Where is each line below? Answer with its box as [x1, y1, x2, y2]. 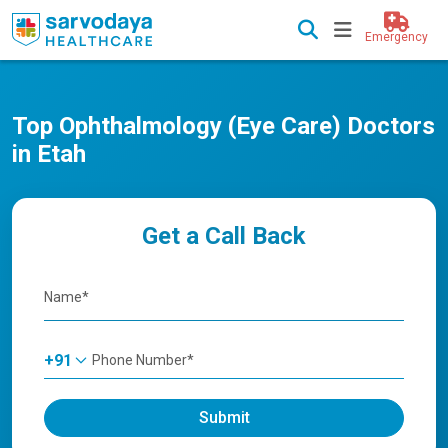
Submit [198, 408, 250, 427]
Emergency [365, 30, 428, 44]
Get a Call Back [142, 222, 306, 250]
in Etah [12, 140, 86, 168]
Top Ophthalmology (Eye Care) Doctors [12, 112, 435, 140]
